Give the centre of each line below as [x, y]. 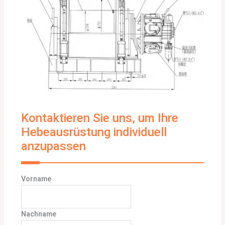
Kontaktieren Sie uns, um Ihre [100, 118]
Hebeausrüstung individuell [94, 132]
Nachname [39, 214]
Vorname [36, 179]
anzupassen [54, 146]
